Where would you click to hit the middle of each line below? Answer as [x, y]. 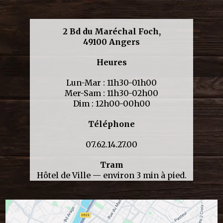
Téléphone [111, 124]
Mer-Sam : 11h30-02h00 [111, 93]
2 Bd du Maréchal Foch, [111, 31]
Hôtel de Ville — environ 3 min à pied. [111, 175]
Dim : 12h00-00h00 [111, 103]
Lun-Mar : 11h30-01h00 [111, 82]
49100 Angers [111, 42]
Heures [111, 62]
